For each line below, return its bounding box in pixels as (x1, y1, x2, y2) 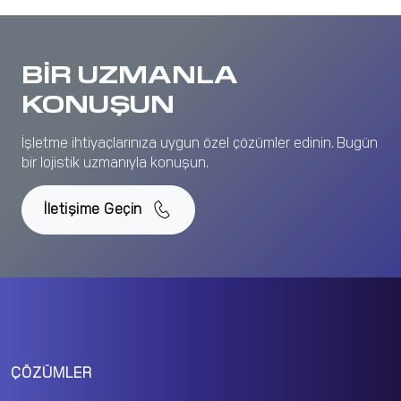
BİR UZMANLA (21, 56, 238, 90)
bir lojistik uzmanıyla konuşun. (21, 152, 209, 171)
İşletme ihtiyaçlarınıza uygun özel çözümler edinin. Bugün (21, 132, 378, 151)
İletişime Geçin (44, 199, 146, 218)
